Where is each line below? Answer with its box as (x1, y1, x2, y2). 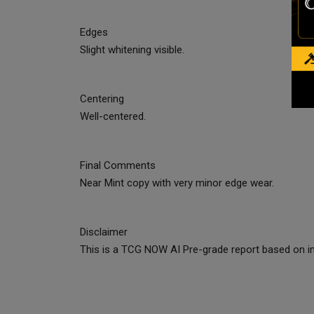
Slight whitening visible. (80, 43, 184, 57)
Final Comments (80, 159, 156, 172)
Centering (80, 93, 124, 106)
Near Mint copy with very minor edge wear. (80, 177, 274, 190)
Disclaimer (80, 226, 128, 239)
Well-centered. (80, 110, 146, 123)
